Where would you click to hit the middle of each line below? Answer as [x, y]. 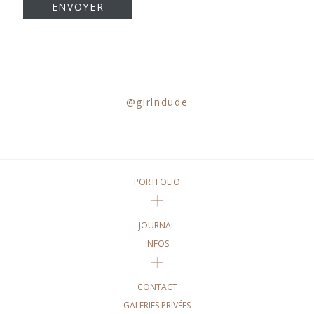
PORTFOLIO [157, 182]
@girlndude [157, 102]
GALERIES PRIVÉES [157, 305]
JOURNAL [157, 225]
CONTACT [157, 287]
